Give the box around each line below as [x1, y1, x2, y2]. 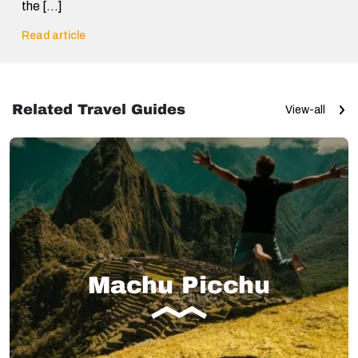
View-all [285, 104, 325, 117]
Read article [22, 30, 86, 42]
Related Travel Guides [12, 101, 185, 118]
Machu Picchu [88, 272, 270, 298]
